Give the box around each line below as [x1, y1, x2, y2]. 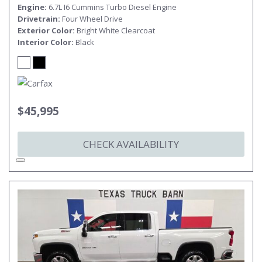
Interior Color [18, 37, 71, 47]
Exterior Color [18, 25, 73, 36]
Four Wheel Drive [62, 13, 123, 24]
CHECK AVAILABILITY [83, 137, 179, 151]
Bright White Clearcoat [77, 25, 155, 36]
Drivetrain [18, 13, 58, 24]
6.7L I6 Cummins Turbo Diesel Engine [49, 2, 177, 12]
